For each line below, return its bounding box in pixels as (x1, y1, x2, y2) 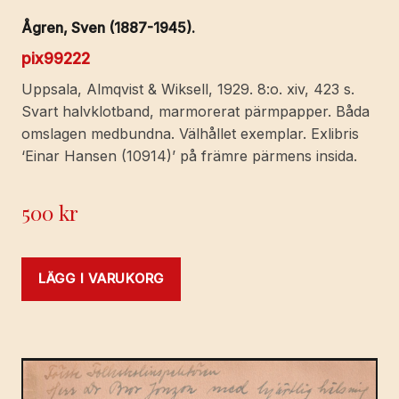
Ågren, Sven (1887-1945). (21, 19, 195, 37)
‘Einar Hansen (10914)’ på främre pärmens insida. (21, 147, 357, 166)
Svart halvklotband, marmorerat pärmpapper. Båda (21, 102, 370, 121)
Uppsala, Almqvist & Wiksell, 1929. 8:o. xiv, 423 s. (21, 80, 354, 99)
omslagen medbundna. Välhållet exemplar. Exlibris (21, 125, 359, 143)
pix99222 (21, 49, 90, 69)
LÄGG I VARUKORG (38, 271, 165, 288)
